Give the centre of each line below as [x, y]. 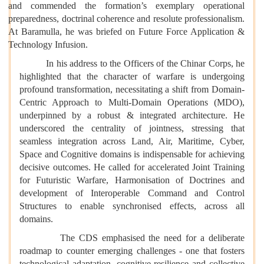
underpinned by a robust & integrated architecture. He [132, 115]
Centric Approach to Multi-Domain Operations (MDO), [132, 103]
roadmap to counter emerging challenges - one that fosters [132, 251]
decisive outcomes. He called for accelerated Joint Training [132, 167]
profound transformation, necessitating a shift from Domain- [132, 90]
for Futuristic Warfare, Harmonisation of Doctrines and [132, 180]
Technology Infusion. [48, 45]
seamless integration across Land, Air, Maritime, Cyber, [132, 141]
